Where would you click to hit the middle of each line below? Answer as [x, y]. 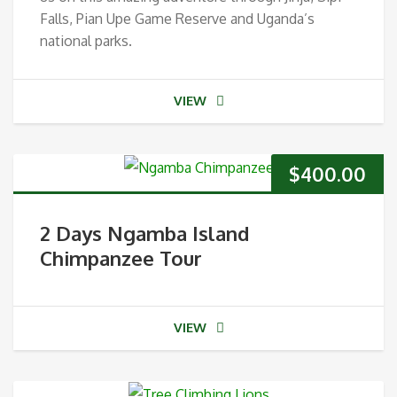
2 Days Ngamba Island [144, 233]
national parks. [86, 40]
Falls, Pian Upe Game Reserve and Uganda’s [177, 18]
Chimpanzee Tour [121, 257]
